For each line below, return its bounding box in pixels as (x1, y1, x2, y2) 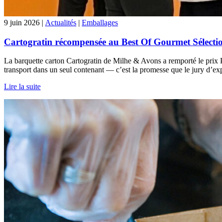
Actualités (45, 18, 76, 27)
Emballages (82, 18, 118, 27)
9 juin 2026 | (4, 18, 45, 27)
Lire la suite (4, 82, 41, 91)
